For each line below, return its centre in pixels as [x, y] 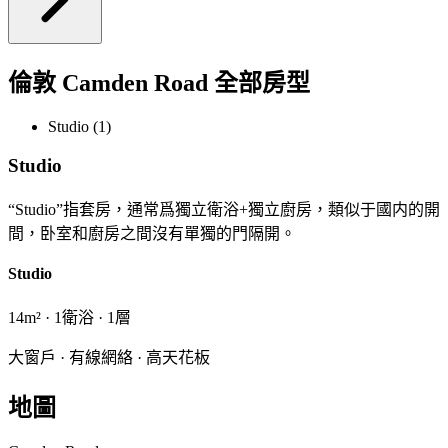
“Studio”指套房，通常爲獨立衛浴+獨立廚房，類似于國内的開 [224, 209]
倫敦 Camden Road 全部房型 [159, 83]
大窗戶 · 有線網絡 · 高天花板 [109, 358]
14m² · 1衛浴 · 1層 [69, 318]
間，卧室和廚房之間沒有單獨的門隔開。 [152, 233]
